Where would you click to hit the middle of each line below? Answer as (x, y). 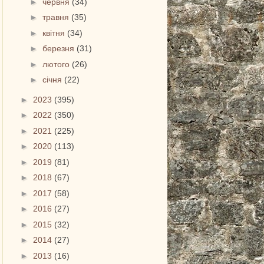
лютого (57, 64)
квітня (55, 33)
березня (60, 49)
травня (57, 17)
